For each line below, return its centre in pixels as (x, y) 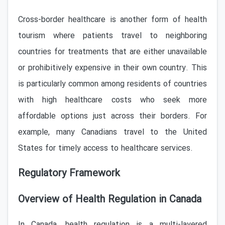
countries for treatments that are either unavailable (113, 52)
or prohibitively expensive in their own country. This (113, 68)
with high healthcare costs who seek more (113, 100)
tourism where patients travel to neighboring (113, 36)
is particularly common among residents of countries (113, 84)
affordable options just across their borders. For (113, 116)
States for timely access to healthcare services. (105, 148)
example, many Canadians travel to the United (113, 132)
